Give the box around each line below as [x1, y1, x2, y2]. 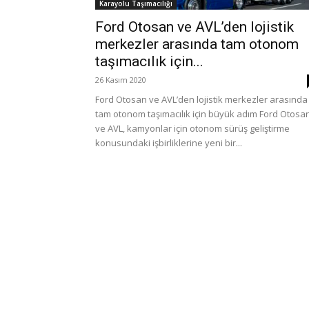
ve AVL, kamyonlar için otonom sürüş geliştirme [95, 122, 290, 134]
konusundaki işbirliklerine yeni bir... [95, 137, 242, 149]
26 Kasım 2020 [95, 74, 146, 85]
